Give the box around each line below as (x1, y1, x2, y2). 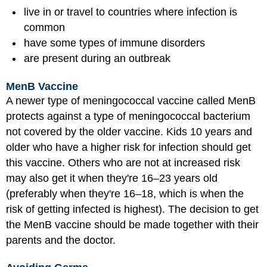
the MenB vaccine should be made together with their (6, 218, 259, 231)
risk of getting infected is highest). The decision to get (6, 203, 259, 215)
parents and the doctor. (6, 234, 116, 246)
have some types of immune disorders (24, 37, 205, 49)
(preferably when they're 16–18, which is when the (6, 187, 244, 200)
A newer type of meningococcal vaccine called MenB (6, 94, 256, 107)
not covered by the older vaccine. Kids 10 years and (6, 125, 252, 138)
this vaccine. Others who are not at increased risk (6, 156, 240, 169)
